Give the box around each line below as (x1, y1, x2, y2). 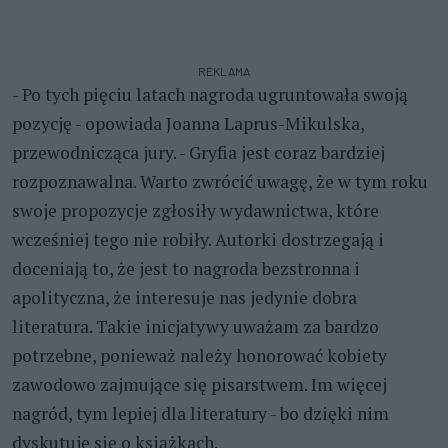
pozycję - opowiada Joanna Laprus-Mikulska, (12, 111, 364, 135)
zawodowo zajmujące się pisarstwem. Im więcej (12, 372, 387, 396)
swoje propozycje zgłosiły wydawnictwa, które (12, 198, 379, 222)
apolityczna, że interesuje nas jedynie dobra (12, 285, 357, 309)
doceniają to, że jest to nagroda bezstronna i (12, 256, 360, 280)
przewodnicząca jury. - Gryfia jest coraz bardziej (12, 140, 385, 164)
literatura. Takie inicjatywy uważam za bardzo (12, 314, 379, 338)
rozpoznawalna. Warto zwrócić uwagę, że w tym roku (12, 169, 428, 193)
